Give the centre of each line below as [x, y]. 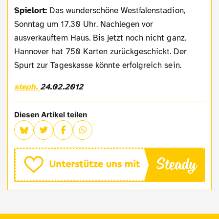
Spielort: [33, 10]
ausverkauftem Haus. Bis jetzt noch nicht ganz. [100, 38]
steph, [30, 87]
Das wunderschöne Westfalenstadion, [116, 10]
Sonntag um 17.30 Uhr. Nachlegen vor [84, 24]
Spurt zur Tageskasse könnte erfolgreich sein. [98, 65]
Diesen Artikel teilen [51, 114]
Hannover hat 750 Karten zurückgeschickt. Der [100, 51]
